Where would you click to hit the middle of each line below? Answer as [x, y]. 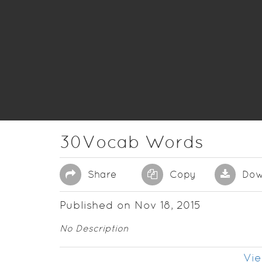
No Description [94, 228]
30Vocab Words [132, 142]
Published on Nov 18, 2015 [130, 205]
